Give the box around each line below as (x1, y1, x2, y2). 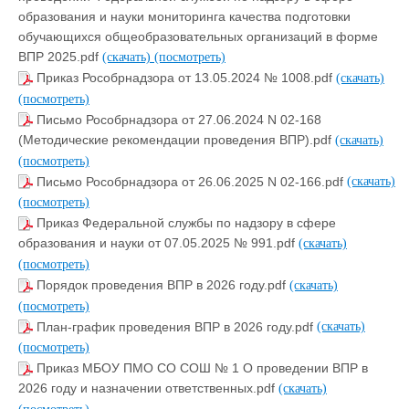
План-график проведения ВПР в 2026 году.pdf (37, 319, 317, 334)
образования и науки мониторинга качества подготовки (18, 8, 351, 24)
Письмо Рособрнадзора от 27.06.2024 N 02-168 (37, 111, 321, 127)
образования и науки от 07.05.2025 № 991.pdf (18, 236, 299, 251)
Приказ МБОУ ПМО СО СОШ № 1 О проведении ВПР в (37, 361, 368, 376)
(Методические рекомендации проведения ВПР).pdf (18, 132, 335, 148)
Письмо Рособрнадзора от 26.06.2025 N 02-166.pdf (37, 173, 347, 189)
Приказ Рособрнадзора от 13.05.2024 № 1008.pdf (37, 70, 336, 86)
